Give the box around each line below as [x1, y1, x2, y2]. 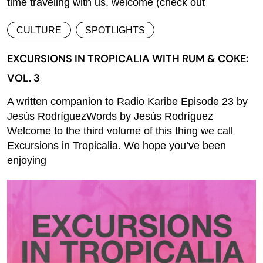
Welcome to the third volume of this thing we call [7, 124, 233, 137]
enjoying [7, 154, 46, 166]
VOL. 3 [7, 70, 40, 85]
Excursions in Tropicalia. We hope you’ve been [7, 139, 226, 151]
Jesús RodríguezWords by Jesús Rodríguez [7, 110, 213, 122]
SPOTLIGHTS [85, 25, 145, 35]
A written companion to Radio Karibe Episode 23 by [7, 95, 248, 107]
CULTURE [16, 25, 62, 35]
